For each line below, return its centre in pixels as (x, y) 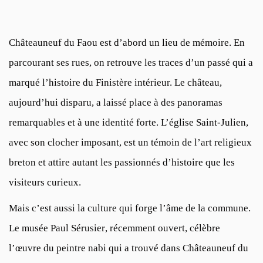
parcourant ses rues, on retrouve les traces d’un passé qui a (131, 63)
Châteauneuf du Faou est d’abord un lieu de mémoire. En (127, 43)
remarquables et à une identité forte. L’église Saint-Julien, (129, 123)
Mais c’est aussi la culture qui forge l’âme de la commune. (130, 208)
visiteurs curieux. (45, 183)
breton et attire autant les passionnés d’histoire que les (122, 163)
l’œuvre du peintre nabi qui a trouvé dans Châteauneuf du (129, 248)
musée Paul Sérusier (63, 228)
